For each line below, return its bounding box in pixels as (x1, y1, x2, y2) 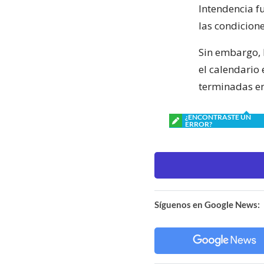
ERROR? (185, 119, 212, 128)
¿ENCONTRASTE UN (185, 112, 251, 121)
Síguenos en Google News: (154, 199, 260, 210)
